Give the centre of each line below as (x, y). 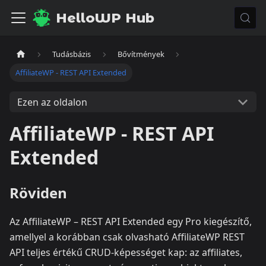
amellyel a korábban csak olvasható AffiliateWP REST (127, 237)
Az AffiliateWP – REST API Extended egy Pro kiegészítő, (131, 222)
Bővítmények (141, 54)
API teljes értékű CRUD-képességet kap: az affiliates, (126, 253)
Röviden (38, 193)
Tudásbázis (72, 54)
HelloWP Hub (105, 18)
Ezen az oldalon (52, 102)
